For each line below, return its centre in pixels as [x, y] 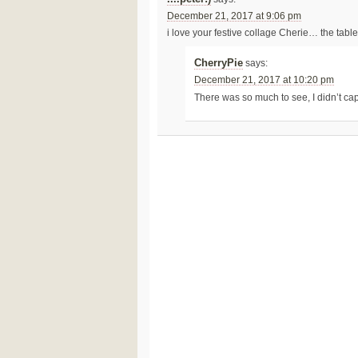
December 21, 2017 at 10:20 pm [265, 80]
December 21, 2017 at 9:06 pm [234, 16]
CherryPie [219, 64]
